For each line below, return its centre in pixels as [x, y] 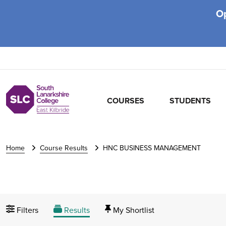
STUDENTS [190, 101]
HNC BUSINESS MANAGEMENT [152, 148]
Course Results [64, 148]
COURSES [126, 101]
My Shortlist [133, 210]
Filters [28, 210]
